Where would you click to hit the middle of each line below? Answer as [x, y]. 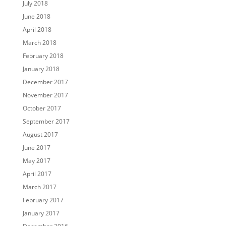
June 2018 [36, 17]
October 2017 [42, 108]
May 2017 [36, 161]
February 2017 [43, 200]
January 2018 [41, 69]
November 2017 [45, 95]
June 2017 [36, 148]
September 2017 [46, 122]
